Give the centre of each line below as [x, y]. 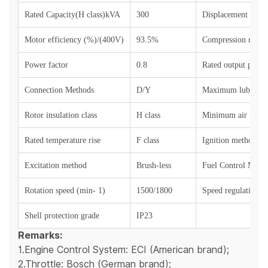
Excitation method [56, 166]
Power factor [46, 65]
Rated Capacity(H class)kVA [72, 15]
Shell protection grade [62, 216]
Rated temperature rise [63, 141]
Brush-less [154, 166]
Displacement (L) [232, 15]
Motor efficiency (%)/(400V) [74, 40]
